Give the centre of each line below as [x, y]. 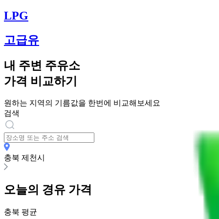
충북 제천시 [24, 158]
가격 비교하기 [41, 81]
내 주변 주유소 [42, 65]
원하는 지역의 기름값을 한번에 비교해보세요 [82, 103]
